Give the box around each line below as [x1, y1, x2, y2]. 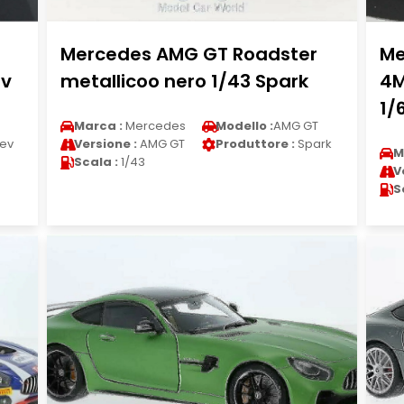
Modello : [215, 117, 273, 134]
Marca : [73, 117, 123, 134]
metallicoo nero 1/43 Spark [60, 69, 308, 94]
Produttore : [215, 135, 295, 152]
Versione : [73, 135, 137, 152]
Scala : [73, 153, 118, 170]
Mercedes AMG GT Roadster [60, 41, 317, 67]
